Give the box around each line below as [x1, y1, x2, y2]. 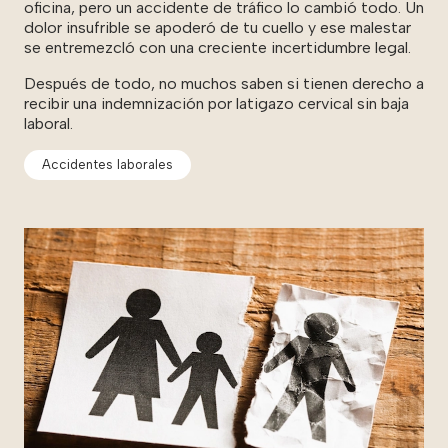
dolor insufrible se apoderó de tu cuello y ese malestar [24, 17, 411, 37]
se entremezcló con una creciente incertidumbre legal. [24, 37, 411, 57]
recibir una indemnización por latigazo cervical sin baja [24, 93, 409, 113]
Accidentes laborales [42, 157, 174, 173]
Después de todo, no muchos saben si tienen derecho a [24, 73, 424, 93]
